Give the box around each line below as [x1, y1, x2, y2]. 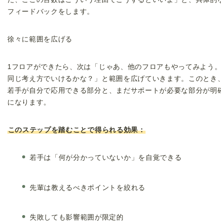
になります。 [7, 98, 51, 106]
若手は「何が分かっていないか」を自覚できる [30, 153, 182, 161]
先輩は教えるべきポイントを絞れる [30, 184, 146, 191]
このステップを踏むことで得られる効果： [7, 126, 146, 134]
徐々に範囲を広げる [7, 35, 73, 43]
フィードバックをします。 [7, 7, 95, 15]
